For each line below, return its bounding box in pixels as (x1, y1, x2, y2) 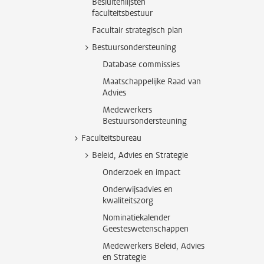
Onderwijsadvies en (103, 184, 173, 195)
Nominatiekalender (103, 212, 170, 223)
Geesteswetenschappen (103, 223, 189, 235)
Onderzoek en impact (103, 167, 180, 178)
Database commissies (103, 59, 180, 70)
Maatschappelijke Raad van (103, 76, 201, 87)
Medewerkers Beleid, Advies (103, 240, 204, 252)
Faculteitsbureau (81, 133, 141, 144)
